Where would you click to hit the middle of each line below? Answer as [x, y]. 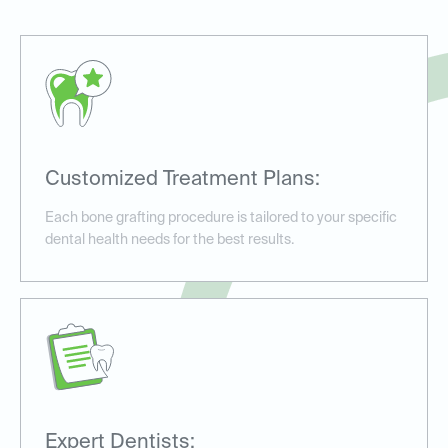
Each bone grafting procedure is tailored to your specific [221, 218]
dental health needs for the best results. [169, 240]
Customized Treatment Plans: [182, 180]
